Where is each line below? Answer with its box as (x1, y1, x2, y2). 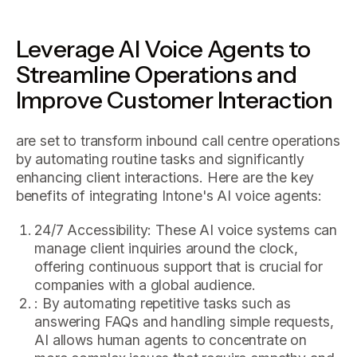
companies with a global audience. (34, 276, 257, 293)
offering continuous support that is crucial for (34, 257, 323, 275)
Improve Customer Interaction (15, 84, 333, 114)
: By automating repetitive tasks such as (34, 294, 291, 312)
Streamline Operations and (15, 59, 296, 88)
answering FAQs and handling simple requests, (34, 312, 334, 330)
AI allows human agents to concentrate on (34, 331, 307, 348)
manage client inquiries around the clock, (34, 239, 298, 257)
